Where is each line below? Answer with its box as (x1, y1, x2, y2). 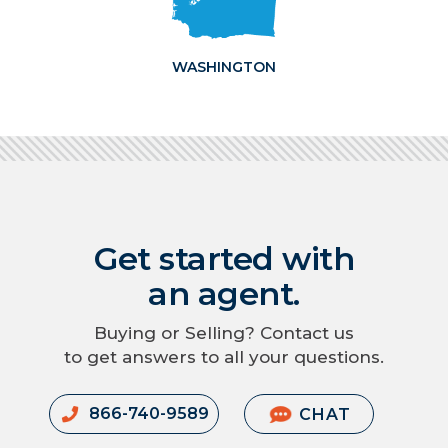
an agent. (148, 273, 300, 313)
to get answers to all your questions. (64, 346, 384, 367)
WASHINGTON (172, 58, 276, 77)
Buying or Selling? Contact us (94, 322, 354, 343)
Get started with (94, 238, 354, 278)
